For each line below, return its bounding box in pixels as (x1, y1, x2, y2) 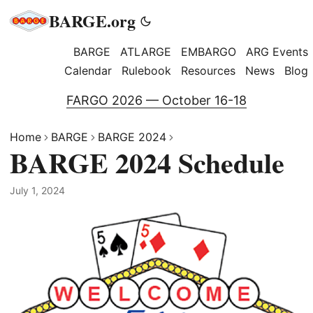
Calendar (64, 64, 112, 78)
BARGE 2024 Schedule (10, 142, 284, 183)
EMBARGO (181, 45, 236, 59)
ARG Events (246, 45, 308, 59)
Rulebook (122, 64, 171, 78)
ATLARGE (120, 45, 171, 59)
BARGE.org (49, 8, 136, 33)
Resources (181, 64, 235, 78)
